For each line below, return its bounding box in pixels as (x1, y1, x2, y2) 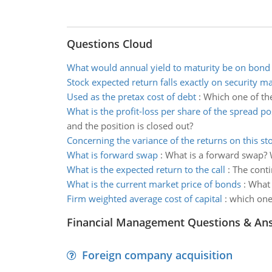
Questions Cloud (66, 36, 152, 51)
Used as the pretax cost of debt (66, 90, 196, 103)
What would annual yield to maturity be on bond (66, 61, 270, 73)
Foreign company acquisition (81, 248, 233, 262)
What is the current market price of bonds (66, 178, 241, 190)
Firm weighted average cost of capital (66, 192, 222, 205)
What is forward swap (66, 149, 158, 161)
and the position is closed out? (66, 120, 193, 132)
